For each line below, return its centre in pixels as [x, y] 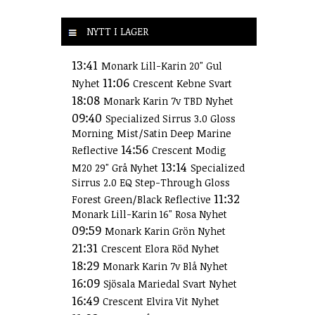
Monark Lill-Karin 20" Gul [162, 66]
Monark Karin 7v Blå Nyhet [165, 266]
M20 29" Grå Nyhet [116, 168]
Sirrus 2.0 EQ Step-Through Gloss [151, 182]
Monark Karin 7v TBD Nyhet [168, 101]
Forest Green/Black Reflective [143, 199]
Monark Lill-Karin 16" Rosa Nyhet [149, 214]
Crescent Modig [189, 150]
